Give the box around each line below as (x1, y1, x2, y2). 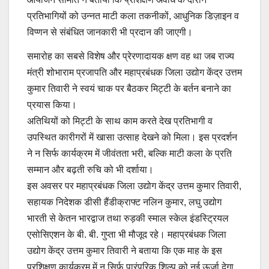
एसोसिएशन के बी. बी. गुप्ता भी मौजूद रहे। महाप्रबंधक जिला (27, 229, 226, 240)
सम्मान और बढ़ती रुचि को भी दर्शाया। (27, 164, 154, 175)
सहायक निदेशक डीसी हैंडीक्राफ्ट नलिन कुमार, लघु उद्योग (27, 196, 222, 207)
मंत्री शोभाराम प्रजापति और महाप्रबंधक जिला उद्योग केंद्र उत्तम (27, 67, 242, 77)
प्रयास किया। (27, 99, 77, 110)
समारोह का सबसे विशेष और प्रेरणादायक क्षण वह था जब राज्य (27, 50, 234, 61)
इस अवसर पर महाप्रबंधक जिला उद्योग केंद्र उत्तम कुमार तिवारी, (27, 180, 241, 191)
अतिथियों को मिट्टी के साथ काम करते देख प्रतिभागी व (27, 115, 213, 126)
